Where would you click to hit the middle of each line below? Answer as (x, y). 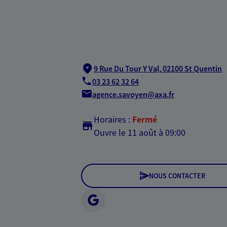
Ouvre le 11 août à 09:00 (140, 132)
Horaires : (112, 119)
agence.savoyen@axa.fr (133, 94)
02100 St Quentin (192, 68)
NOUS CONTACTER (177, 176)
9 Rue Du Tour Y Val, (127, 68)
